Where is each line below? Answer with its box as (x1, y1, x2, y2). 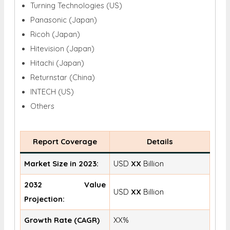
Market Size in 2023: (24, 159, 99, 169)
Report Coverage (33, 137, 97, 147)
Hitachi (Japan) (30, 58, 84, 68)
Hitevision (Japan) (30, 44, 94, 54)
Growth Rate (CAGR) (24, 215, 100, 225)
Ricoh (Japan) (30, 29, 80, 40)
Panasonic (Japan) (30, 15, 97, 25)
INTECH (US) (30, 87, 74, 97)
